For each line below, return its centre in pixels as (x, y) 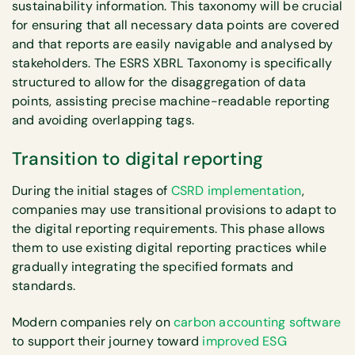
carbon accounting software (258, 323)
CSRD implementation (236, 190)
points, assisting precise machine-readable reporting (171, 101)
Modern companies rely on (93, 323)
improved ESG (244, 342)
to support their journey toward (107, 342)
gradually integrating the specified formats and (153, 266)
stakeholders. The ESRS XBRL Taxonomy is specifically (172, 63)
